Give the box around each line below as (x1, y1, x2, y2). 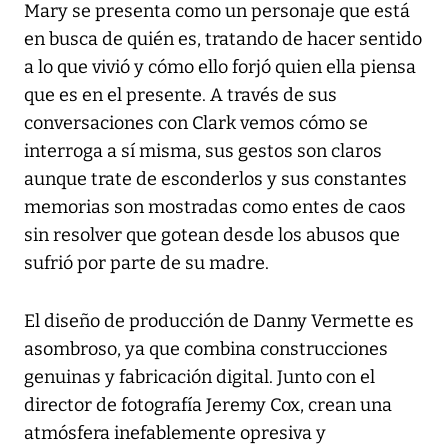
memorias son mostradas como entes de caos (24, 196, 406, 219)
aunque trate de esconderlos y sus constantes (24, 168, 407, 191)
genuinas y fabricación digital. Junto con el (24, 366, 375, 389)
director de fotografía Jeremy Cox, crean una (24, 394, 392, 417)
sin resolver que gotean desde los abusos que (24, 224, 400, 247)
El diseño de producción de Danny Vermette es (24, 310, 414, 333)
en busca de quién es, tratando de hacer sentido (24, 28, 422, 51)
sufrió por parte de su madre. (24, 252, 269, 275)
